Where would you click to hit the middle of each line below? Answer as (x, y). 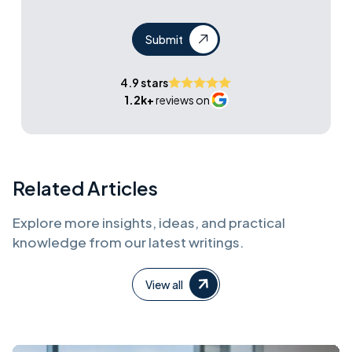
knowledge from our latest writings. (128, 242)
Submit (164, 39)
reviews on (182, 100)
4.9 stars (145, 82)
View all (164, 284)
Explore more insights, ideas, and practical (149, 222)
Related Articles (85, 188)
